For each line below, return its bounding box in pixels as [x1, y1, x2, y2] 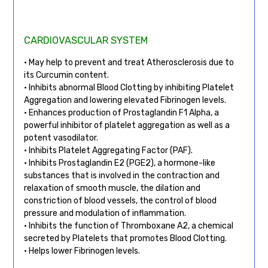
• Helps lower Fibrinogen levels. [23, 245, 140, 256]
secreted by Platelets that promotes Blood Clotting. [23, 233, 227, 243]
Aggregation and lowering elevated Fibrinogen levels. [23, 95, 226, 105]
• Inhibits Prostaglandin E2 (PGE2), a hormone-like [23, 157, 215, 168]
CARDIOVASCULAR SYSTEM [23, 34, 148, 46]
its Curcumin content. [23, 69, 109, 80]
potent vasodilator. [23, 132, 98, 143]
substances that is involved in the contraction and [23, 170, 220, 181]
